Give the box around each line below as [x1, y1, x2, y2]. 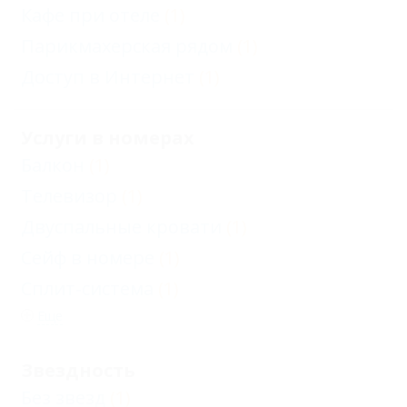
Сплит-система [21, 276, 154, 302]
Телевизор [21, 184, 117, 209]
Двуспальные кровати [21, 214, 222, 240]
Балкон [21, 153, 84, 178]
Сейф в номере [21, 245, 154, 271]
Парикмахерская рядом [21, 34, 233, 59]
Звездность [21, 358, 135, 383]
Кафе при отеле [21, 3, 160, 28]
